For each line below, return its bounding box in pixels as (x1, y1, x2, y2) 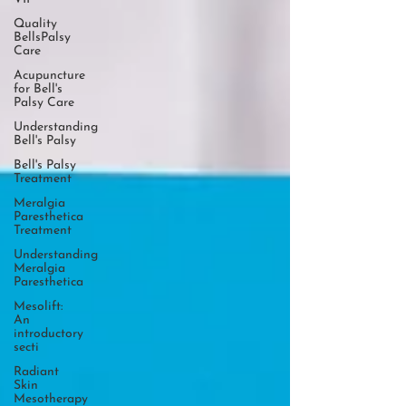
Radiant (14, 365, 59, 379)
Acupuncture (14, 69, 85, 82)
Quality (14, 17, 57, 31)
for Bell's (14, 82, 63, 96)
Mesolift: (14, 300, 63, 314)
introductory (14, 327, 83, 341)
